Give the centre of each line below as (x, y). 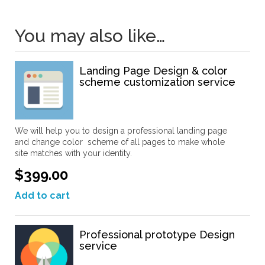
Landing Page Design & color (153, 70)
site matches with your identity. (73, 153)
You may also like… (90, 35)
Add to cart (42, 195)
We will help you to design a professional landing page (121, 130)
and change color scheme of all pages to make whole (120, 142)
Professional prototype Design (157, 234)
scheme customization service (157, 82)
